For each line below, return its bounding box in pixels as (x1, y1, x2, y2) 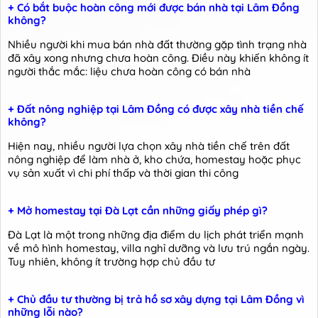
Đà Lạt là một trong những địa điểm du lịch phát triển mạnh (8, 227, 304, 241)
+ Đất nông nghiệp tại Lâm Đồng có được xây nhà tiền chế (8, 102, 304, 116)
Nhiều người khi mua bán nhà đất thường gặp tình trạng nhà (8, 37, 307, 51)
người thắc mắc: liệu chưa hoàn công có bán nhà (8, 64, 251, 78)
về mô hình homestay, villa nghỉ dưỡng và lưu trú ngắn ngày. (8, 241, 309, 255)
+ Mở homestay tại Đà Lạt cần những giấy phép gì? (8, 203, 268, 217)
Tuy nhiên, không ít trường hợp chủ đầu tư (8, 254, 215, 268)
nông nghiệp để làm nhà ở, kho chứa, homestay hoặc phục (8, 152, 301, 166)
